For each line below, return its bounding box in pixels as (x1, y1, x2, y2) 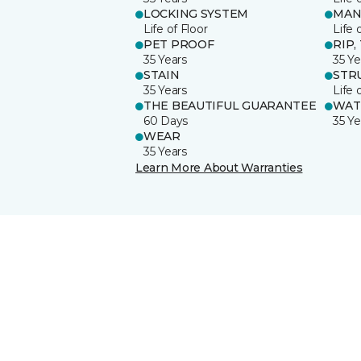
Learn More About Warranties (135, 160, 303, 175)
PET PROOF (143, 36, 214, 52)
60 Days (143, 113, 189, 128)
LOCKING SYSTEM (143, 6, 249, 21)
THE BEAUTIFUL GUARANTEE (143, 98, 317, 113)
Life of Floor (143, 21, 208, 36)
